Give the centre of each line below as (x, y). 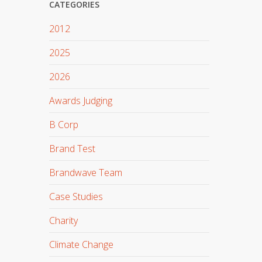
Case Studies (76, 196)
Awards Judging (81, 101)
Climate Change (82, 244)
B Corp (64, 125)
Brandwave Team (86, 173)
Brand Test (73, 149)
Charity (64, 220)
